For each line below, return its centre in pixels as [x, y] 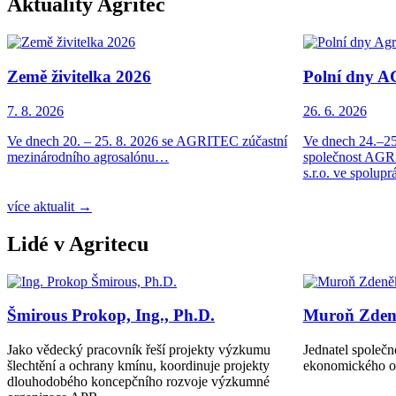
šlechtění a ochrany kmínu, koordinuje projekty [138, 365]
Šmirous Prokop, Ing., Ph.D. [111, 316]
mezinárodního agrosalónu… [88, 156]
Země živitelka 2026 [79, 76]
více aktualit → [49, 206]
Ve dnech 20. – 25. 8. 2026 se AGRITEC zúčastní [147, 141]
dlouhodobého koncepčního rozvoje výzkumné [138, 381]
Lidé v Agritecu [78, 244]
